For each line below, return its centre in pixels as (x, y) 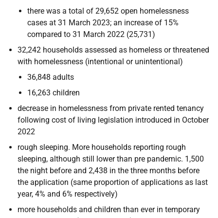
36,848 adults (51, 77)
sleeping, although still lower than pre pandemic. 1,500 (111, 159)
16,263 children (54, 92)
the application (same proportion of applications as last (113, 182)
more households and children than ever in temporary (109, 209)
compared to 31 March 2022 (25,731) (91, 34)
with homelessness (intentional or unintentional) (100, 61)
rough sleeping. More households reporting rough (102, 147)
